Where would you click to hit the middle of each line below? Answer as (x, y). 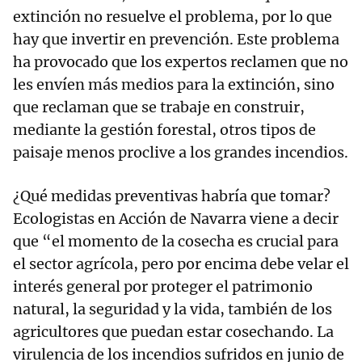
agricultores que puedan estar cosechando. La (173, 332)
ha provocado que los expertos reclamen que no (181, 62)
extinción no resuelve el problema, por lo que (173, 17)
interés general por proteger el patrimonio (163, 287)
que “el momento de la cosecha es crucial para (176, 242)
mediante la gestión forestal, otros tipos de (164, 130)
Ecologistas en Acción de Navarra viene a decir (176, 219)
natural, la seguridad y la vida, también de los (173, 309)
